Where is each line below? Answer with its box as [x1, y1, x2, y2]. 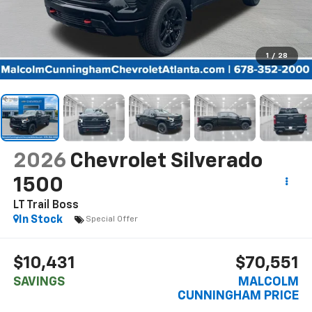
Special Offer [85, 215, 138, 224]
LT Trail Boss [13, 199, 79, 211]
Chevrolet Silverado [69, 150, 263, 172]
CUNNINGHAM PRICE [178, 290, 299, 303]
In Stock [18, 214, 63, 226]
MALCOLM [238, 276, 299, 289]
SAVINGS [13, 276, 65, 289]
